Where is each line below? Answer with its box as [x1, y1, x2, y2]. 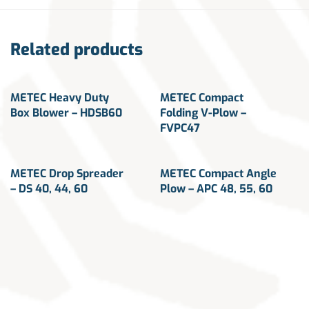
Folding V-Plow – [160, 106, 246, 121]
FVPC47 [160, 121, 200, 136]
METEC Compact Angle [160, 166, 277, 181]
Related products [10, 39, 143, 61]
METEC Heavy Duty [10, 90, 109, 106]
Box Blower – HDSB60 [10, 106, 122, 121]
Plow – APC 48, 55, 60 [160, 181, 272, 197]
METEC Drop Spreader [10, 166, 123, 181]
